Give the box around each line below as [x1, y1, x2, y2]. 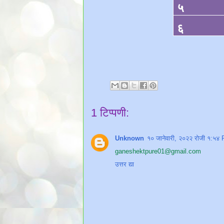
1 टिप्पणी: [91, 106, 129, 119]
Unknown [115, 134, 144, 142]
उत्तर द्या [115, 160, 134, 168]
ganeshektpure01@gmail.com [115, 147, 201, 155]
